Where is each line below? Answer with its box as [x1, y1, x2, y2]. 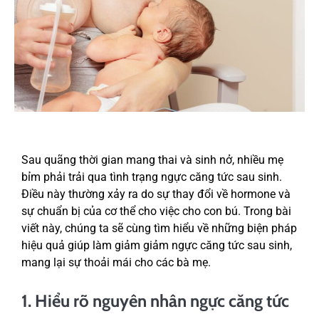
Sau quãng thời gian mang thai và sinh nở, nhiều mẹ [21, 153, 283, 167]
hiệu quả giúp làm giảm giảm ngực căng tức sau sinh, [21, 239, 292, 253]
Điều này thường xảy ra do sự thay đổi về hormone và [21, 187, 291, 202]
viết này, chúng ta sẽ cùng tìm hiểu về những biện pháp [21, 221, 297, 236]
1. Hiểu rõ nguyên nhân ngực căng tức [21, 291, 289, 312]
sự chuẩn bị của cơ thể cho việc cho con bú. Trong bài [21, 204, 291, 219]
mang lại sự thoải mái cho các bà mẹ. [21, 256, 214, 270]
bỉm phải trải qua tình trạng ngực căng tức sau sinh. [21, 170, 282, 184]
